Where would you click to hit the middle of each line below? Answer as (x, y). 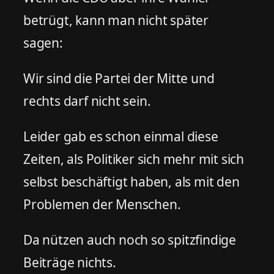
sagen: (43, 43)
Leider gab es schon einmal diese (121, 136)
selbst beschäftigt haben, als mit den (131, 181)
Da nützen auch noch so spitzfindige (130, 239)
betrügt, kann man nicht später (116, 20)
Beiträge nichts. (70, 262)
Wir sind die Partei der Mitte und (119, 78)
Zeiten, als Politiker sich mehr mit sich (134, 159)
